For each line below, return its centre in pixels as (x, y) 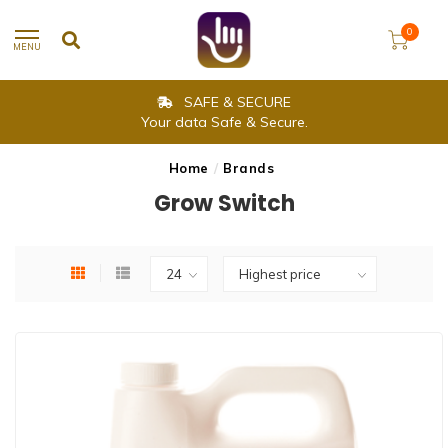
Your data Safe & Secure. (224, 122)
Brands (249, 168)
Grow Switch (224, 203)
